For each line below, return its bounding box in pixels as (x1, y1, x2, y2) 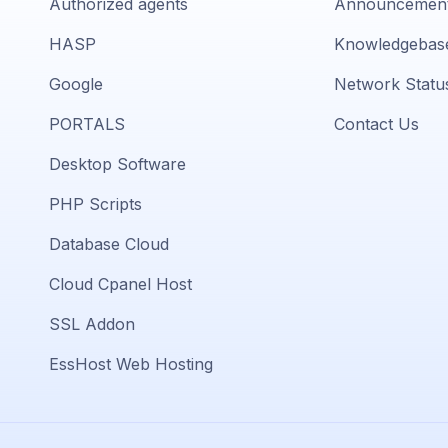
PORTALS (49, 113, 125, 134)
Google (49, 73, 103, 94)
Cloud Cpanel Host (49, 273, 192, 294)
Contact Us (334, 113, 419, 134)
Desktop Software (49, 153, 186, 174)
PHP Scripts (49, 193, 142, 214)
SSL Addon (49, 313, 135, 334)
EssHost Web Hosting (49, 353, 213, 374)
